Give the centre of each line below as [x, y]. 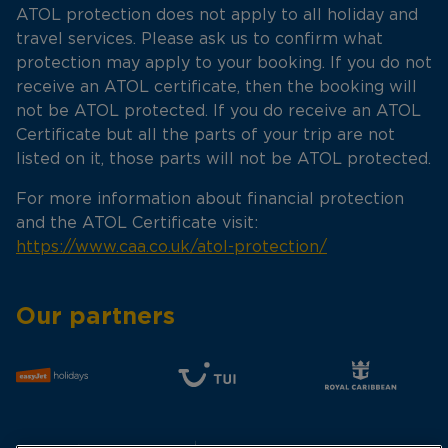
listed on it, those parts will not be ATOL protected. [223, 159]
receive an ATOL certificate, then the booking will [216, 87]
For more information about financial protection [210, 199]
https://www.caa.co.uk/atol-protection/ [171, 247]
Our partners [95, 315]
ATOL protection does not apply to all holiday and [217, 15]
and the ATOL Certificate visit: [137, 223]
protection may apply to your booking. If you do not [224, 63]
